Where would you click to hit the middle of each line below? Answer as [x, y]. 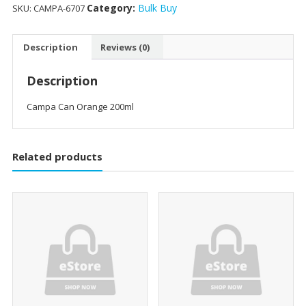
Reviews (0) [125, 47]
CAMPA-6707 [59, 9]
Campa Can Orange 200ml [80, 107]
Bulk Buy [157, 8]
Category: [112, 8]
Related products [57, 157]
